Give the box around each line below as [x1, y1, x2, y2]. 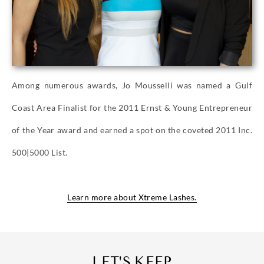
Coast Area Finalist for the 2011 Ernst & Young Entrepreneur [12, 102, 252, 113]
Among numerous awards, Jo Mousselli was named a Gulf [12, 80, 252, 90]
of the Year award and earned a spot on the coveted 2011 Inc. [12, 124, 252, 135]
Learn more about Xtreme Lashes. [67, 192, 197, 202]
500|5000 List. [12, 147, 68, 157]
